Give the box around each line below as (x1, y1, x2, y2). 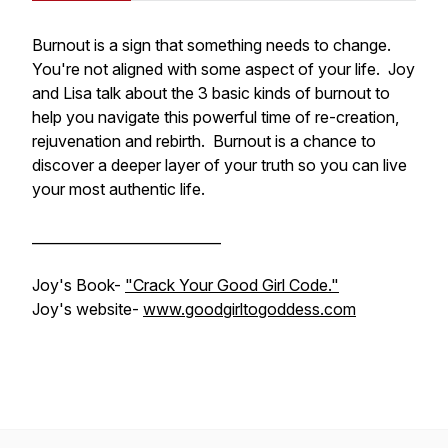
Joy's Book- (32, 275, 125, 295)
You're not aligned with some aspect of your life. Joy (32, 59, 415, 79)
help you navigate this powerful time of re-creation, (32, 107, 399, 127)
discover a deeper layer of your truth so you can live (32, 155, 407, 175)
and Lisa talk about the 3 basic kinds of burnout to (32, 83, 390, 103)
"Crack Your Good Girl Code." (125, 275, 339, 295)
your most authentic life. (32, 179, 205, 199)
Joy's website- (32, 299, 143, 319)
